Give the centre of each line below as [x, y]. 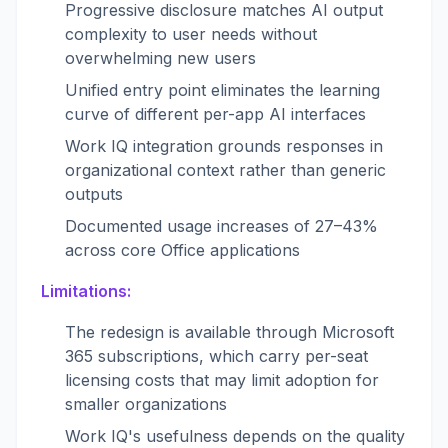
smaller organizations [146, 404]
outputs [94, 194]
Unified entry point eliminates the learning [222, 90]
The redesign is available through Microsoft [229, 332]
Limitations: [86, 291]
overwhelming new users [160, 58]
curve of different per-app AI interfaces [215, 114]
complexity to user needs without [191, 34]
